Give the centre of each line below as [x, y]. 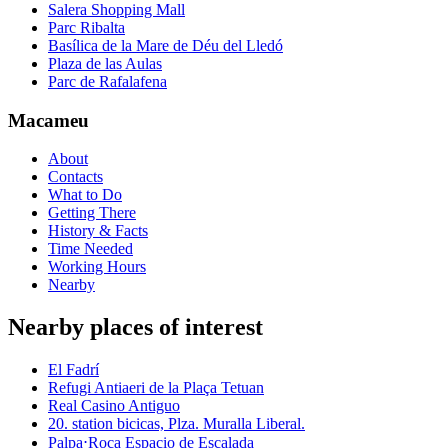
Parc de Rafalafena [107, 81]
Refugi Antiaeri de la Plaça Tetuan [156, 388]
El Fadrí [73, 370]
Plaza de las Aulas [105, 63]
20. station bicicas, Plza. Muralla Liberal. [176, 424]
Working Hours [97, 267]
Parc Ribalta [86, 27]
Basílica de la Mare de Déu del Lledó [165, 45]
